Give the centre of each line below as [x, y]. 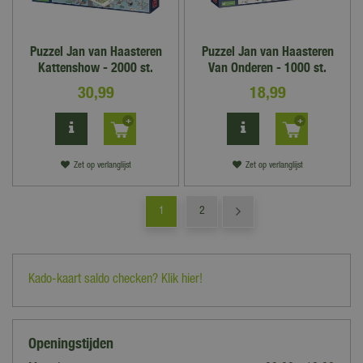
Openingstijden [71, 343]
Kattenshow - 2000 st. [96, 68]
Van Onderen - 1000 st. [267, 68]
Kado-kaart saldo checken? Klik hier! [115, 280]
